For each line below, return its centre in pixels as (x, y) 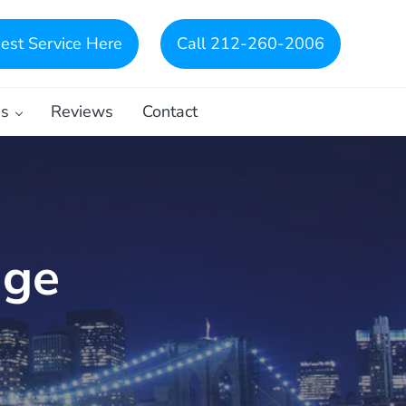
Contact (170, 111)
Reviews (82, 111)
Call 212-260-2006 (251, 43)
